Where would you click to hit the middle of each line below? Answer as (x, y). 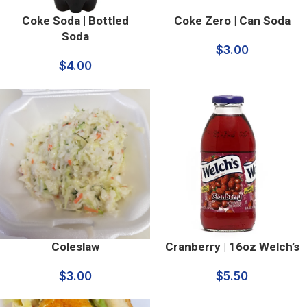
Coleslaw (75, 247)
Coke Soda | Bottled (75, 21)
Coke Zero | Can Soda (232, 21)
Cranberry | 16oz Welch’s (232, 247)
